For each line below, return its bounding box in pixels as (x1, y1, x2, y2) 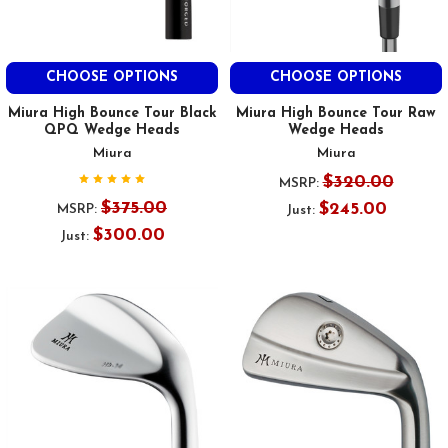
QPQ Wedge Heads (44, 123, 180, 139)
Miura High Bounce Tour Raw (236, 106, 436, 122)
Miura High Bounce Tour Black (7, 106, 217, 122)
